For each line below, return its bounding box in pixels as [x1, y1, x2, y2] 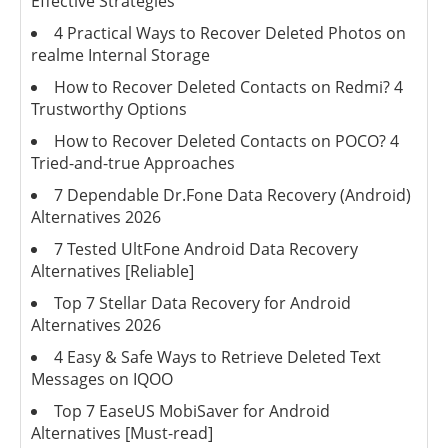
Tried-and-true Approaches [31, 151, 235, 174]
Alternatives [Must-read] [31, 421, 213, 444]
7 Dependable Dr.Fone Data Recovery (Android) [54, 183, 411, 206]
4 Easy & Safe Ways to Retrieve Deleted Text [54, 345, 381, 368]
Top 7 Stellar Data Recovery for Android [54, 291, 351, 314]
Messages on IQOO [31, 367, 173, 390]
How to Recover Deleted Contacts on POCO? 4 [54, 129, 399, 152]
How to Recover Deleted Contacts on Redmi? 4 [54, 75, 403, 98]
